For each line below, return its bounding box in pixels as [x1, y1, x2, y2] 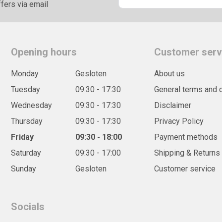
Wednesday [11, 100, 53, 110]
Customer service [154, 164, 216, 173]
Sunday [11, 164, 37, 173]
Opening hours [11, 46, 77, 58]
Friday [11, 132, 34, 142]
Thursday [11, 116, 43, 126]
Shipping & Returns [154, 148, 221, 158]
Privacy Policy [154, 116, 204, 126]
